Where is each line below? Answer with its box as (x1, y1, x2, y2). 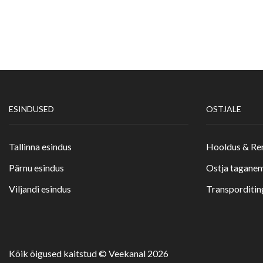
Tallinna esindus (9, 141, 72, 153)
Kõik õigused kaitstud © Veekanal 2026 (9, 247, 168, 259)
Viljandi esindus (9, 183, 71, 195)
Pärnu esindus (9, 162, 64, 174)
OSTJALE (206, 104, 241, 114)
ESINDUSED (9, 104, 54, 114)
